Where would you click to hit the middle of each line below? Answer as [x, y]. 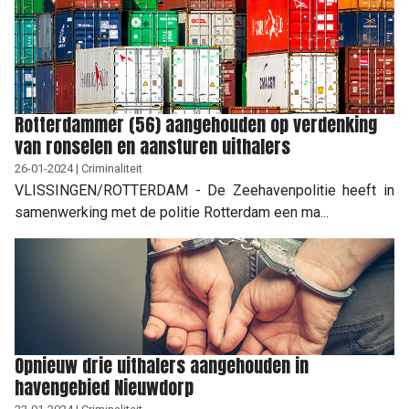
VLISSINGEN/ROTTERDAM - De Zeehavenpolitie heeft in [204, 190]
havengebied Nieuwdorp [104, 387]
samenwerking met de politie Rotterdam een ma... [172, 212]
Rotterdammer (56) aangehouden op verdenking [196, 124]
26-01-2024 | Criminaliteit [79, 168]
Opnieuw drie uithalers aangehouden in [162, 365]
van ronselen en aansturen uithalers [152, 146]
